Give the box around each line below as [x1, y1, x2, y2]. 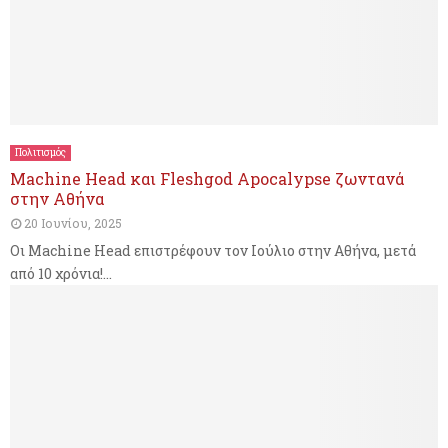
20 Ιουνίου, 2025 [24, 215, 122, 232]
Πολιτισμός [15, 146, 66, 160]
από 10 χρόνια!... [10, 264, 112, 284]
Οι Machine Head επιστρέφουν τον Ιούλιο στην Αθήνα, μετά [10, 241, 416, 261]
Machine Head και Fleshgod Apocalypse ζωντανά [10, 168, 404, 190]
